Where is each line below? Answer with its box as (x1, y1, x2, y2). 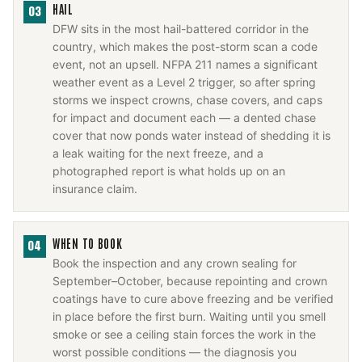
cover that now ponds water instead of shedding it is (53, 128, 330, 142)
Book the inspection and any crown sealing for (53, 256, 297, 270)
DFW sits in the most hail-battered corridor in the (53, 22, 309, 36)
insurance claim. (53, 182, 137, 196)
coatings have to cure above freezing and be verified (53, 292, 334, 305)
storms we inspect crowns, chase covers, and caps (53, 93, 322, 107)
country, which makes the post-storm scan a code (53, 40, 318, 53)
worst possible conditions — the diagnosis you (53, 345, 297, 359)
